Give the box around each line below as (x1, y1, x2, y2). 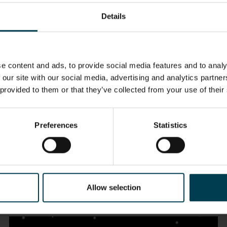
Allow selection (86, 183, 141, 192)
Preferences (34, 121, 78, 130)
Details (101, 12, 126, 21)
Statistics (154, 121, 187, 130)
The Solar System (21, 165, 116, 186)
